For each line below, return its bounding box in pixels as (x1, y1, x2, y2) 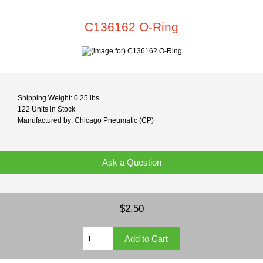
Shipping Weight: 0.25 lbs (18, 93, 99, 102)
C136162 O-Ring (85, 20, 178, 34)
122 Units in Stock (18, 104, 75, 113)
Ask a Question (99, 157, 164, 168)
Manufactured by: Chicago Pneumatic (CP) (18, 116, 154, 124)
